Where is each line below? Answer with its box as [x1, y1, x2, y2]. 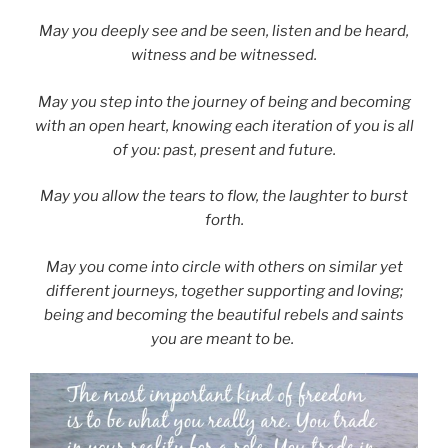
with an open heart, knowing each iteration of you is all [34, 116, 414, 135]
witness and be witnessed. [131, 46, 317, 65]
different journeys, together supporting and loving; [45, 281, 403, 300]
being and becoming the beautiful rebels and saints [44, 305, 404, 324]
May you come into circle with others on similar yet [45, 257, 403, 276]
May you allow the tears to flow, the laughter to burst [40, 187, 408, 206]
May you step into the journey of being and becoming [37, 92, 411, 111]
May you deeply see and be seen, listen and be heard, [39, 22, 409, 41]
